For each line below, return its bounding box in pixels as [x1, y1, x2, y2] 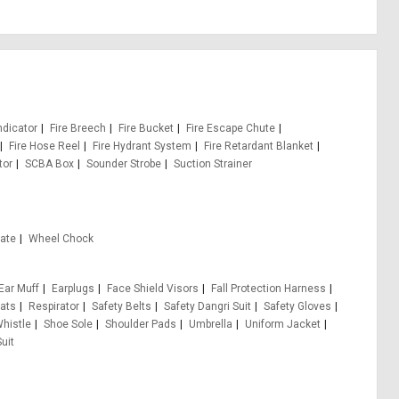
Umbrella [189, 318, 232, 330]
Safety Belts [92, 300, 151, 313]
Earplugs [52, 282, 95, 295]
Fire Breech [50, 122, 107, 134]
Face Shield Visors [107, 282, 199, 295]
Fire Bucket [118, 122, 175, 134]
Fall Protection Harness [211, 282, 327, 295]
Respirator [28, 300, 79, 313]
